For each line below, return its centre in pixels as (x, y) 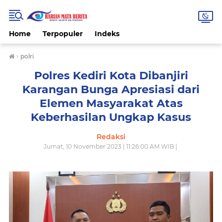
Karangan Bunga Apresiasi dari (111, 89)
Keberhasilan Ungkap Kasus (111, 117)
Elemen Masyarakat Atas (111, 103)
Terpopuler (63, 34)
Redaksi (111, 137)
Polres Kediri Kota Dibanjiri (111, 76)
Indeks (107, 34)
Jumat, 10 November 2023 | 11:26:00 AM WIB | (111, 146)
